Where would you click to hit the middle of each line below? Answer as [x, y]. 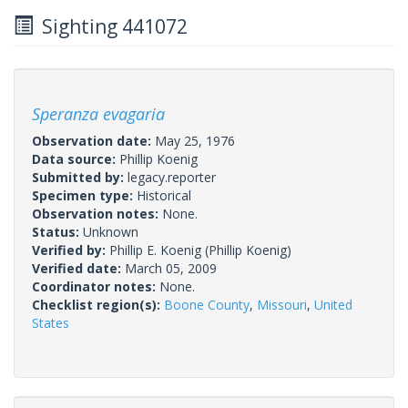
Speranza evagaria [98, 113]
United [333, 304]
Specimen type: [84, 195]
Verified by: [71, 250]
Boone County [207, 304]
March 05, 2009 [171, 268]
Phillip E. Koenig [155, 250]
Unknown [111, 231]
